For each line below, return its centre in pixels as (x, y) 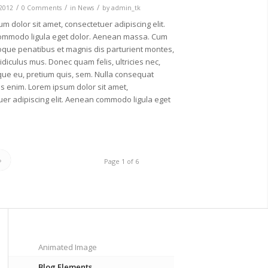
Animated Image (67, 247)
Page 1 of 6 (121, 162)
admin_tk (126, 8)
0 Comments (41, 8)
